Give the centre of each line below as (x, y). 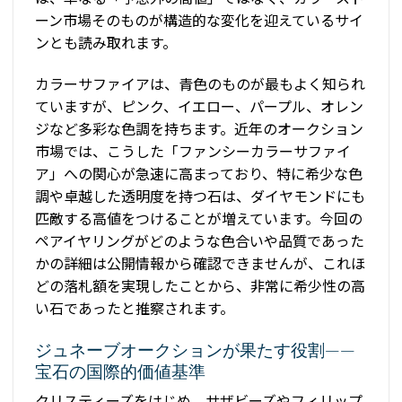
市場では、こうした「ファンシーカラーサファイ (193, 150)
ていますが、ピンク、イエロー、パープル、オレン (199, 105)
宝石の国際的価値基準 (120, 370)
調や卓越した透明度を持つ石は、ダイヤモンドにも (200, 195)
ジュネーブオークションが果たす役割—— (195, 349)
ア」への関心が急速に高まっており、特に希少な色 (199, 173)
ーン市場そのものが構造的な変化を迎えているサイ (199, 19)
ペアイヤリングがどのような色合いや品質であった (200, 240)
